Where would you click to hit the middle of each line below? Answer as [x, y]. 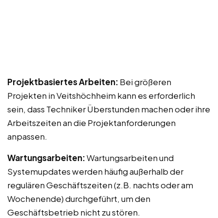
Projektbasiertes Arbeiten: [63, 82]
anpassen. [27, 136]
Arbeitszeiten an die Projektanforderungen [91, 123]
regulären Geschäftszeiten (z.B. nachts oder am [100, 185]
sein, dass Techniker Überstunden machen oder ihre [109, 109]
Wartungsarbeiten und [129, 158]
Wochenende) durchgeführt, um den [79, 199]
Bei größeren [145, 82]
